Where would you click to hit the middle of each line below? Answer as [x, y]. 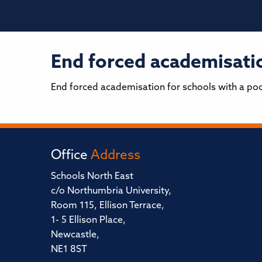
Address [116, 156]
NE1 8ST [69, 249]
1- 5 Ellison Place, [88, 220]
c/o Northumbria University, [111, 191]
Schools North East [92, 176]
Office [71, 156]
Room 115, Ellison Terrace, [108, 206]
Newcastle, [75, 235]
